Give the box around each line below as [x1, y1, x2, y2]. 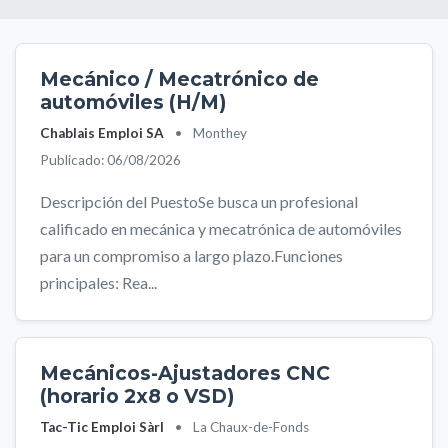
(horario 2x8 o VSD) [40, 384, 234, 408]
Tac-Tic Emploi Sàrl [40, 419, 164, 435]
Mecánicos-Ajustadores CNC [40, 361, 330, 385]
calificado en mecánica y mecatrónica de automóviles [40, 219, 402, 238]
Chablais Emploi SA [40, 125, 164, 141]
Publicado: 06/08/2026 [40, 152, 181, 168]
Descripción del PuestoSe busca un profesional [40, 192, 358, 211]
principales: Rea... [40, 273, 157, 292]
